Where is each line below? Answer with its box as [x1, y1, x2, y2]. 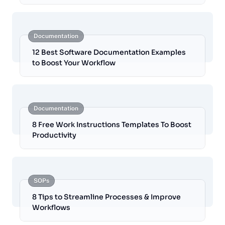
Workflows [32, 203, 70, 212]
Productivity [32, 131, 76, 140]
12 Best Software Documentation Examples [32, 48, 186, 57]
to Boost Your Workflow [32, 58, 116, 68]
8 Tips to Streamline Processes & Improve [32, 192, 181, 202]
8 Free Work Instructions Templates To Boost [32, 120, 191, 130]
